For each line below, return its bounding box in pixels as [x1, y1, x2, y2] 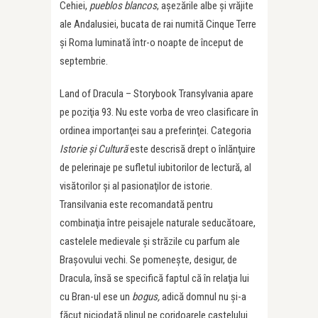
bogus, [132, 290, 162, 303]
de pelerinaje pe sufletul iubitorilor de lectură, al [60, 161, 251, 174]
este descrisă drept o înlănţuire [128, 143, 256, 155]
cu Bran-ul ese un [60, 290, 132, 303]
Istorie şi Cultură [60, 143, 128, 155]
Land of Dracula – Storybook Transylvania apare [60, 87, 253, 100]
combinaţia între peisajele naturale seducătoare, [60, 216, 256, 229]
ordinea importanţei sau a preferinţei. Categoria [60, 124, 251, 137]
